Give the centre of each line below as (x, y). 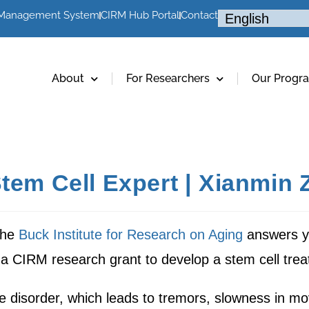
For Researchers (168, 78)
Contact (199, 15)
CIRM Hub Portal (140, 15)
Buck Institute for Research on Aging (131, 235)
